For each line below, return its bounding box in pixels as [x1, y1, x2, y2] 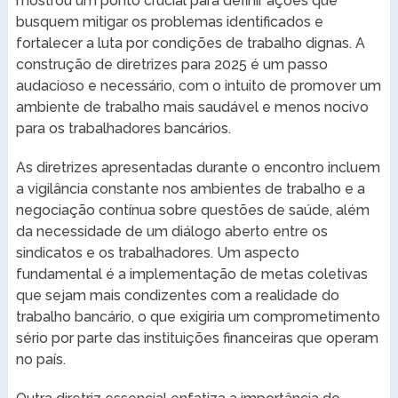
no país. [15, 350, 66, 368]
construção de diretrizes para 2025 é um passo [15, 55, 328, 73]
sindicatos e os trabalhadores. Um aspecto [15, 243, 299, 261]
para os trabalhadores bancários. [15, 119, 231, 137]
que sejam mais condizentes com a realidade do [15, 286, 339, 304]
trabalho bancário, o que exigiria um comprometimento [15, 307, 380, 325]
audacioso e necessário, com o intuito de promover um [15, 76, 381, 94]
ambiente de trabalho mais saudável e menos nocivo [15, 98, 369, 115]
